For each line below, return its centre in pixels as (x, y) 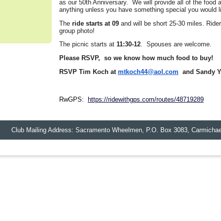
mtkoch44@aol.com (148, 72)
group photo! (79, 31)
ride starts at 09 (95, 23)
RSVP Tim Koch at (88, 72)
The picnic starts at (88, 44)
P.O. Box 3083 (166, 130)
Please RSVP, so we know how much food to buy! (136, 58)
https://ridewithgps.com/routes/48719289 (146, 99)
